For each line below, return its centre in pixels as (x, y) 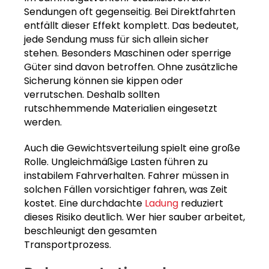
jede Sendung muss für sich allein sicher (116, 40)
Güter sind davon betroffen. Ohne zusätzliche (131, 67)
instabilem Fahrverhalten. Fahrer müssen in (126, 176)
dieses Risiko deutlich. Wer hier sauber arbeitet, (134, 217)
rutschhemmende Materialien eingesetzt (121, 109)
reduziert (201, 204)
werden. (43, 122)
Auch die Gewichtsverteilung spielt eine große (132, 148)
